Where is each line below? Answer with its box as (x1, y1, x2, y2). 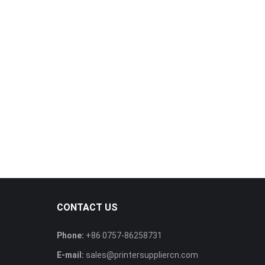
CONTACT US (57, 202, 118, 214)
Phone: (57, 231, 84, 241)
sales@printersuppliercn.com (84, 250, 198, 260)
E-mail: (57, 250, 84, 260)
